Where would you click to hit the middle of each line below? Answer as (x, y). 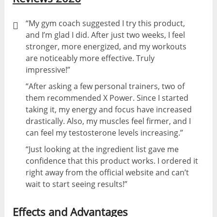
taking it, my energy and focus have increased (109, 109)
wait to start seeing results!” (77, 184)
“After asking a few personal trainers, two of (105, 86)
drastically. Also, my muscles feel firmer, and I (108, 121)
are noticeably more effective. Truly (90, 58)
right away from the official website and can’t (108, 172)
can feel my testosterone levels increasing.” (105, 132)
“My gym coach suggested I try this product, (106, 23)
